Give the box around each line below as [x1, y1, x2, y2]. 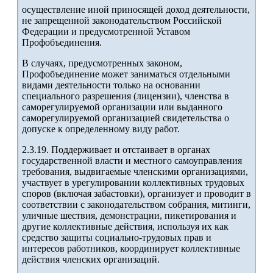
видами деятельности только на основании [22, 80, 200, 91]
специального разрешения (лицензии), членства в [22, 91, 229, 102]
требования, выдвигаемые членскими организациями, [22, 166, 248, 177]
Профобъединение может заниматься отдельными [22, 69, 230, 80]
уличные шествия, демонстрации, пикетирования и [22, 210, 236, 221]
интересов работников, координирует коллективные [22, 243, 240, 254]
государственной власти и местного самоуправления [22, 155, 242, 166]
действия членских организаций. [22, 254, 160, 265]
